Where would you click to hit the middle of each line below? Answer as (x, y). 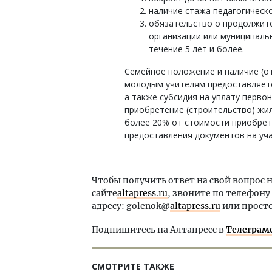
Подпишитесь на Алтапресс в (159, 229)
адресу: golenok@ (131, 206)
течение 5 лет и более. (196, 49)
